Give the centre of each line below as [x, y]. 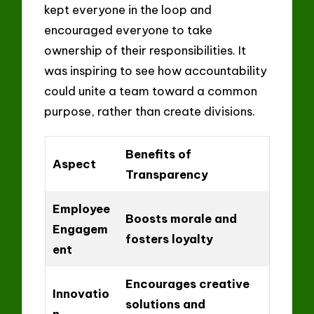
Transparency [166, 174]
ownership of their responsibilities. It [145, 50]
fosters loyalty [169, 238]
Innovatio [81, 293]
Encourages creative [187, 283]
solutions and [165, 303]
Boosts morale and [181, 218]
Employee [81, 208]
